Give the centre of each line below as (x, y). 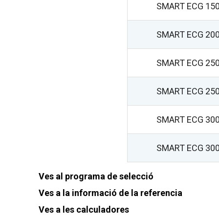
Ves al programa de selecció (94, 176)
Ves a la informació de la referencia (108, 193)
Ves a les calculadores (82, 209)
